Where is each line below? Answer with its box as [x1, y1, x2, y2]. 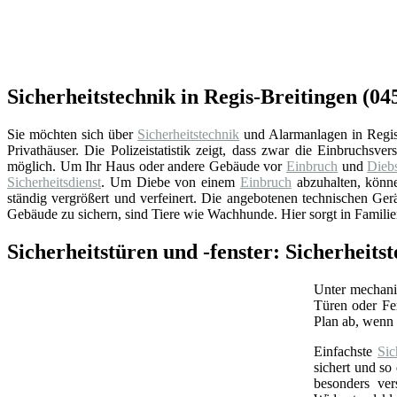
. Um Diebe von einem [101, 174, 240, 190]
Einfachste [314, 343, 378, 359]
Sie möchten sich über [7, 126, 138, 142]
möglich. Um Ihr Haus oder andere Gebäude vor [7, 158, 287, 174]
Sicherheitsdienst [7, 174, 101, 190]
